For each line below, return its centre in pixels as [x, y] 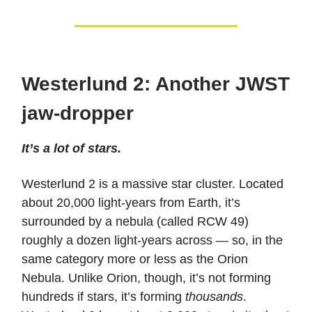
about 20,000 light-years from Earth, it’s [131, 202]
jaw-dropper [78, 113]
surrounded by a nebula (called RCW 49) [135, 221]
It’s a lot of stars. [71, 148]
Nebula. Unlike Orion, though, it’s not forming [146, 278]
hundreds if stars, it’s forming [103, 296]
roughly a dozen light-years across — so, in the [152, 240]
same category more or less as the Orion [135, 259]
